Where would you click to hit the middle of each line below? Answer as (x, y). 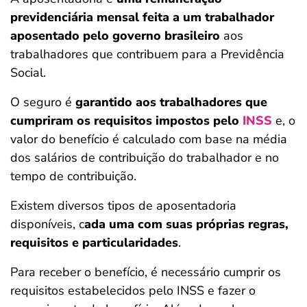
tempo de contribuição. (75, 176)
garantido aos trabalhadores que (171, 102)
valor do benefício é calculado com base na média (149, 139)
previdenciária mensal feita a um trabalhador (142, 17)
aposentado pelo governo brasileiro (115, 36)
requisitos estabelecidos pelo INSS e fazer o (133, 291)
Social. (28, 73)
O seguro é (43, 102)
